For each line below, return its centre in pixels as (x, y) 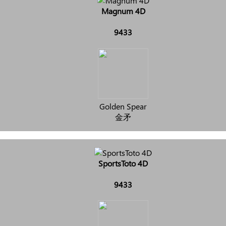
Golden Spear (123, 106)
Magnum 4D (123, 11)
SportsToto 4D (123, 163)
